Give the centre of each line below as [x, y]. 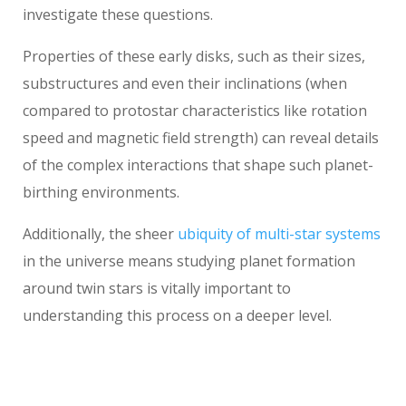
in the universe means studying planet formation [189, 261]
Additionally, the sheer [100, 233]
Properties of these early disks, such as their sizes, [194, 56]
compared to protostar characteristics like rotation [195, 110]
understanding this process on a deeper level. [177, 315]
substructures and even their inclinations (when [185, 83]
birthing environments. [101, 192]
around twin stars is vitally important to [157, 288]
